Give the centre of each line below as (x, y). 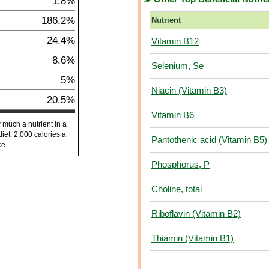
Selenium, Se (177, 66)
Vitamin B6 (173, 115)
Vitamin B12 (175, 41)
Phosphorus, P (180, 165)
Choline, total (177, 189)
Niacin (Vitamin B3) (189, 91)
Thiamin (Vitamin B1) (192, 238)
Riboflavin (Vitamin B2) (196, 214)
